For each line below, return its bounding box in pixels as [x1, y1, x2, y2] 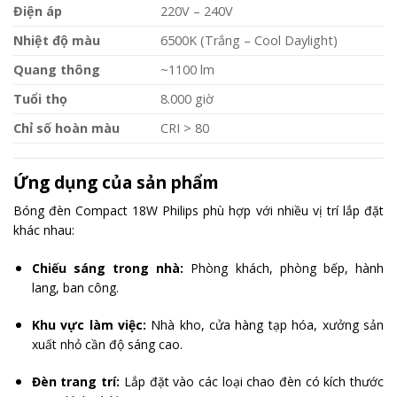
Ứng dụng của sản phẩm [13, 169, 219, 194]
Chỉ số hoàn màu [13, 119, 120, 136]
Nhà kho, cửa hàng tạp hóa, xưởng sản [145, 315, 385, 333]
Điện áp [13, 2, 62, 19]
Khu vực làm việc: [31, 315, 146, 333]
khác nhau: [13, 222, 74, 239]
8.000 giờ [160, 90, 214, 107]
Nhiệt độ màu [13, 31, 100, 49]
